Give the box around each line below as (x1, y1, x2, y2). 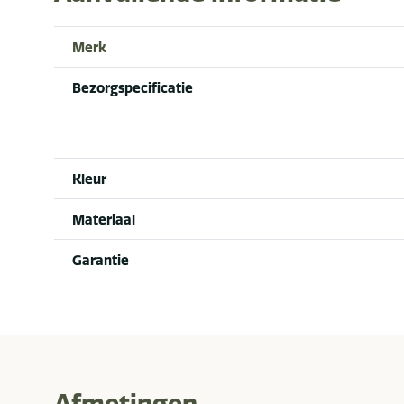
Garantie (72, 251, 129, 269)
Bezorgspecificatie (72, 78, 193, 96)
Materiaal (72, 210, 135, 228)
